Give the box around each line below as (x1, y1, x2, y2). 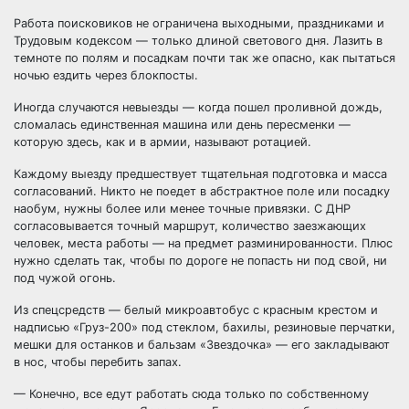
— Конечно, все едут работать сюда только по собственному (14, 387, 369, 401)
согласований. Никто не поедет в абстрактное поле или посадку (14, 184, 390, 198)
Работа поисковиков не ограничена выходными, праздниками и (14, 16, 384, 30)
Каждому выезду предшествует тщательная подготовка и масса (14, 167, 387, 181)
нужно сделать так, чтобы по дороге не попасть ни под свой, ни (14, 254, 387, 267)
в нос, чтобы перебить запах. (14, 355, 182, 369)
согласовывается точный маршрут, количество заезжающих (14, 219, 366, 233)
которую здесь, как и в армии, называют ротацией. (14, 135, 311, 149)
